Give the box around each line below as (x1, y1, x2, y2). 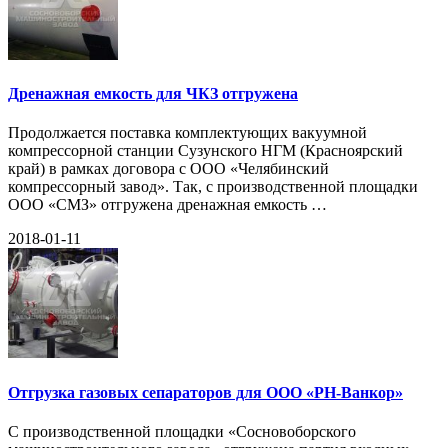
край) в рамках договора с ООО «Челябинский (8, 160, 329, 178)
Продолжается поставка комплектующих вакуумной (8, 124, 367, 142)
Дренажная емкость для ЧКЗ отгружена (8, 85, 298, 103)
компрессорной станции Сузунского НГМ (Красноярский (8, 142, 403, 160)
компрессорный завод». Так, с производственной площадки (8, 178, 418, 196)
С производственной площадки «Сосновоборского (8, 422, 356, 440)
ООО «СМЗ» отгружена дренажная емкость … (8, 196, 327, 214)
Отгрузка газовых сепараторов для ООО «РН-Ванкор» (8, 383, 403, 401)
